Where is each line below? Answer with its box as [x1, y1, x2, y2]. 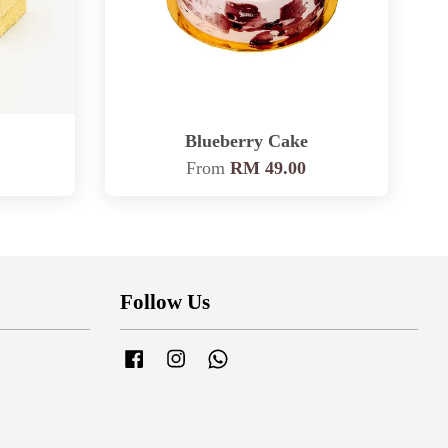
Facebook [147, 348, 202, 364]
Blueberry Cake [184, 130, 308, 151]
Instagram [189, 348, 246, 364]
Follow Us [119, 289, 210, 314]
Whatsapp [231, 348, 287, 364]
